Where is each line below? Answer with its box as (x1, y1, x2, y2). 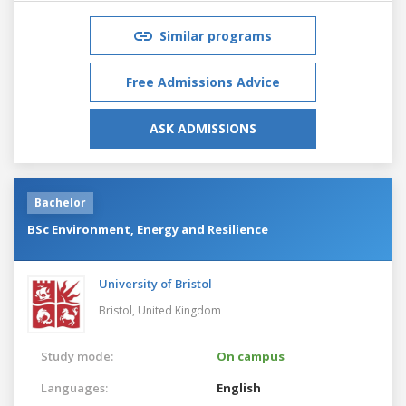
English (217, 379, 261, 396)
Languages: (41, 379, 108, 396)
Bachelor (34, 194, 86, 210)
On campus (217, 347, 285, 364)
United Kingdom (138, 302, 221, 318)
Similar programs (159, 26, 272, 44)
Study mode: (41, 347, 113, 364)
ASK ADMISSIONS (150, 119, 256, 137)
